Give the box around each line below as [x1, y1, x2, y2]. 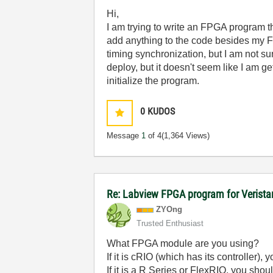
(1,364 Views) [161, 131, 210, 140]
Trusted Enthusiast [136, 219, 204, 228]
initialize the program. [107, 76, 200, 86]
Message [107, 131, 142, 140]
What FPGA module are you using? [107, 238, 260, 249]
